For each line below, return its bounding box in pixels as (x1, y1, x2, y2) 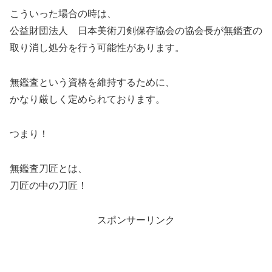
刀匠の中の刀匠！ (10, 180, 87, 191)
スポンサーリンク (97, 214, 175, 225)
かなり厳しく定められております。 (10, 94, 165, 105)
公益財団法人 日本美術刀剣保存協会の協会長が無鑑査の (10, 25, 262, 36)
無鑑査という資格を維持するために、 (10, 77, 175, 88)
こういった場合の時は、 (10, 8, 117, 19)
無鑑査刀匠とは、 (10, 163, 87, 174)
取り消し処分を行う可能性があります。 (10, 42, 185, 53)
